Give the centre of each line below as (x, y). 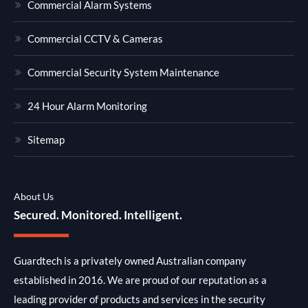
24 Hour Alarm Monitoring (87, 106)
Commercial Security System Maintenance (123, 73)
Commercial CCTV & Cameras (95, 39)
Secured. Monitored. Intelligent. (98, 215)
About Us (34, 197)
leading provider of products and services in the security (140, 299)
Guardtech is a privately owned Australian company (130, 261)
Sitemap (46, 140)
